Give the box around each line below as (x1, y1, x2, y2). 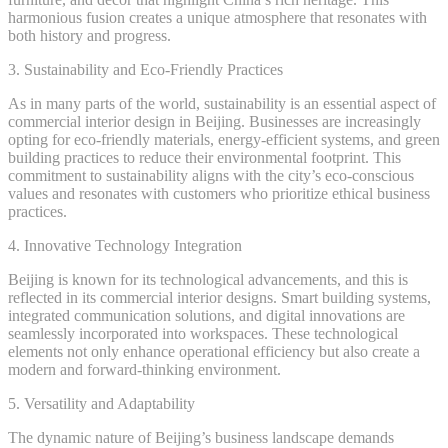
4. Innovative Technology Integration (8, 236, 242, 254)
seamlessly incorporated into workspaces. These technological (8, 324, 398, 342)
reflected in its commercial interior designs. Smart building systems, (8, 288, 431, 306)
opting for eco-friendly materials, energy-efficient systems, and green (8, 130, 440, 148)
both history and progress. (8, 26, 171, 44)
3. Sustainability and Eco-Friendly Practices (8, 60, 283, 78)
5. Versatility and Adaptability (8, 394, 195, 412)
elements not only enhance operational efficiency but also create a (8, 342, 420, 360)
